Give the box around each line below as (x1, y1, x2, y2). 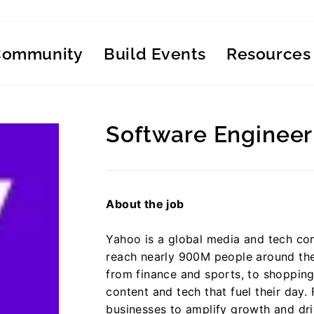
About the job (106, 197, 184, 211)
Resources (226, 43, 311, 63)
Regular (106, 154, 149, 168)
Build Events (104, 43, 206, 63)
